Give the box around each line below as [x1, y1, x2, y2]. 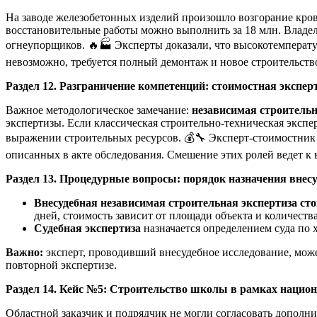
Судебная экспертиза [34, 221, 144, 234]
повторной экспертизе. [6, 258, 117, 271]
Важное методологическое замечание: [6, 103, 192, 116]
